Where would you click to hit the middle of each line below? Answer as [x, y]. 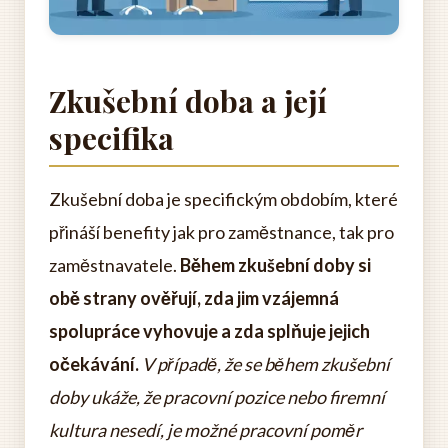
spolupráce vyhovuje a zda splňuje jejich [209, 331]
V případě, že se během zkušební [266, 364]
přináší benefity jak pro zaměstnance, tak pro [221, 232]
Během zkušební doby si [275, 265]
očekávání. [94, 364]
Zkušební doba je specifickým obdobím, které [223, 199]
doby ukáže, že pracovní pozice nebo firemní [217, 397]
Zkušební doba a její [188, 101]
